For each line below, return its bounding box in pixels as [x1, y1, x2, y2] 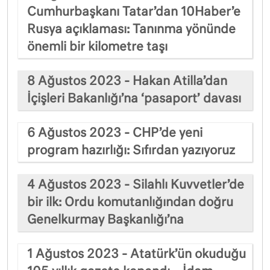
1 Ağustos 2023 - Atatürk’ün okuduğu [27, 248, 246, 260]
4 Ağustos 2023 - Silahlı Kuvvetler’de [27, 178, 244, 191]
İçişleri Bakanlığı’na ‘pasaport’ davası [27, 92, 241, 105]
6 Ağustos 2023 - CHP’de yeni [27, 127, 202, 139]
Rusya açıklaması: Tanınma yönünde [27, 23, 236, 36]
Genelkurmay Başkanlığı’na [27, 213, 184, 226]
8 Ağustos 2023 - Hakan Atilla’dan [27, 75, 227, 87]
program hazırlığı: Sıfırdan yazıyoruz [27, 144, 235, 157]
